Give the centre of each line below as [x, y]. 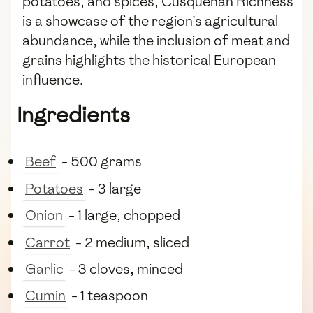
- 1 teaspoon [108, 296]
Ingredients [73, 115]
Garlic [44, 269]
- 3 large [114, 188]
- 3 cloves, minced [125, 269]
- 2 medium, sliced [131, 242]
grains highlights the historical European [149, 60]
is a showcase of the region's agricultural [150, 21]
